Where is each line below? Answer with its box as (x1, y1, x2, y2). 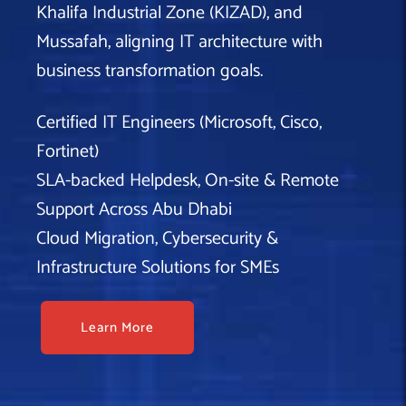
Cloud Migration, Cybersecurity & (36, 223, 278, 254)
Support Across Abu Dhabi (36, 194, 232, 225)
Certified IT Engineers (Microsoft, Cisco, (36, 107, 322, 138)
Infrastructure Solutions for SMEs (36, 252, 279, 283)
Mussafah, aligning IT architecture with (36, 26, 323, 57)
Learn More (81, 315, 154, 339)
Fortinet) (36, 136, 99, 167)
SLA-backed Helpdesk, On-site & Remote (36, 165, 339, 196)
